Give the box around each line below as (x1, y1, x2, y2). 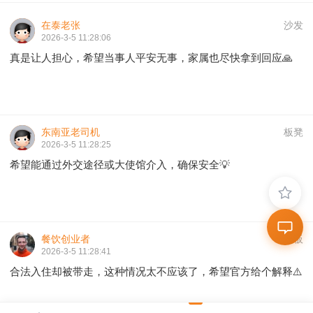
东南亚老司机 (41, 126, 100, 138)
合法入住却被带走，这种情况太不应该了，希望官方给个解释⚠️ (10, 265, 303, 277)
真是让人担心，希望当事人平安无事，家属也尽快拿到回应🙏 (10, 52, 293, 64)
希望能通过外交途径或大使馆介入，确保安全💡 (10, 159, 230, 170)
